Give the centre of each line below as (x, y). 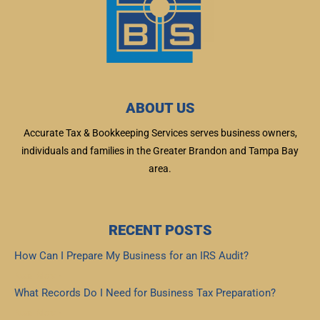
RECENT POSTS (160, 230)
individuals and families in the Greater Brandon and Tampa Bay (160, 150)
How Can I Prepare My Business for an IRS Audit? (131, 255)
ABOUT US (160, 107)
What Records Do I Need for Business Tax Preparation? (145, 292)
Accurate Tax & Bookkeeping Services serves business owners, (160, 132)
